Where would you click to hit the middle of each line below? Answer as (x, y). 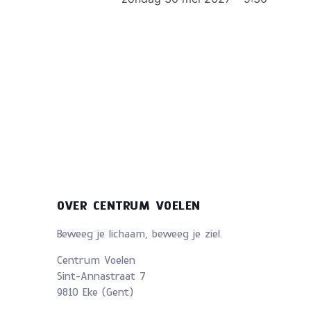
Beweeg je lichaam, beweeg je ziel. (140, 235)
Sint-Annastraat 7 (106, 277)
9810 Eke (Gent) (95, 293)
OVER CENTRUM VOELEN (129, 207)
